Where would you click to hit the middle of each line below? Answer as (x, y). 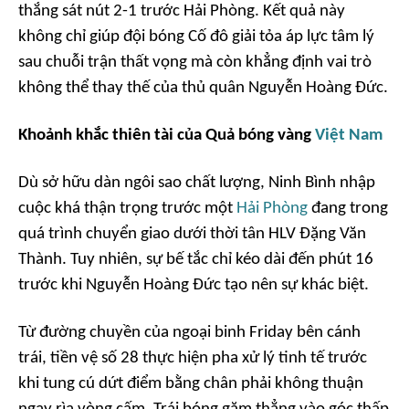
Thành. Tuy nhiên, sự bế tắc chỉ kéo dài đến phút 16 (196, 260)
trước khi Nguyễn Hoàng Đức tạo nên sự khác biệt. (194, 285)
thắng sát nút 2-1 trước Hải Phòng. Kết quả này (182, 11)
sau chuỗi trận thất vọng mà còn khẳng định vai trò (195, 63)
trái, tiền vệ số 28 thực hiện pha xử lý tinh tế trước (193, 358)
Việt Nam (349, 136)
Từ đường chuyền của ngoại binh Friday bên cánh (189, 333)
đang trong (348, 209)
